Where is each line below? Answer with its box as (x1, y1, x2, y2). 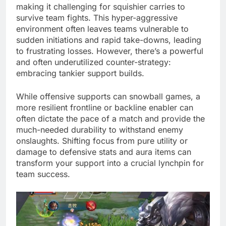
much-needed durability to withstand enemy (16, 124, 183, 135)
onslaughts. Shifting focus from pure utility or (16, 135, 188, 146)
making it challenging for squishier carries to (16, 1, 185, 12)
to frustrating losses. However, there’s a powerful (16, 45, 203, 56)
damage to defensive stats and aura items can (16, 146, 191, 157)
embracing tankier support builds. (16, 68, 144, 78)
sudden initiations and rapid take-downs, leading (16, 34, 201, 45)
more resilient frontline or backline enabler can (16, 102, 193, 112)
